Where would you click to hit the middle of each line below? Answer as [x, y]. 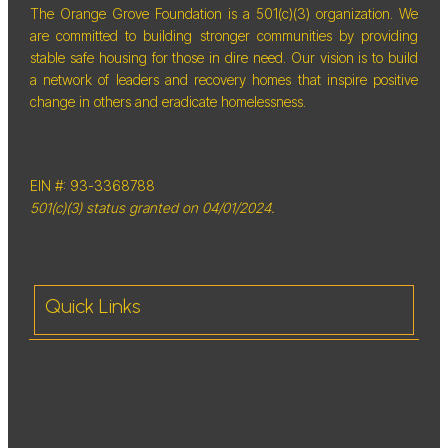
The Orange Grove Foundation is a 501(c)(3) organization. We [224, 13]
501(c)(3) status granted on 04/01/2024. [154, 207]
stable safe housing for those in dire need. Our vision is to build [224, 57]
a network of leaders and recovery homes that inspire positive [224, 79]
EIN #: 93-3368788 [92, 185]
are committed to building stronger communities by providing [224, 35]
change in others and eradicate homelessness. [172, 101]
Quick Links [92, 305]
